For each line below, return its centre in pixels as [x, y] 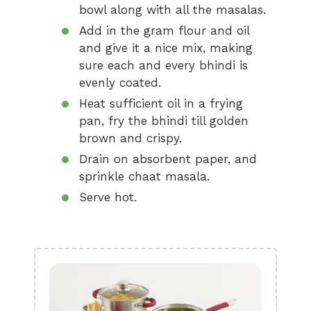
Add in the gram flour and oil [165, 31]
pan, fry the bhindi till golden [164, 121]
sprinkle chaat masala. [144, 176]
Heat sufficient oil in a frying [161, 103]
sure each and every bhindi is [163, 65]
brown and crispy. [131, 138]
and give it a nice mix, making [166, 48]
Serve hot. [108, 197]
